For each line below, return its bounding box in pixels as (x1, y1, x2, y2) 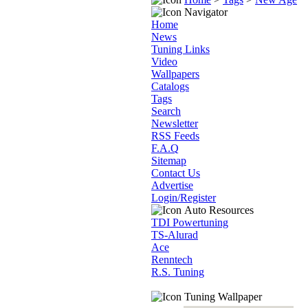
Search (151, 105, 181, 117)
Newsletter (151, 118, 198, 129)
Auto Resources (181, 204, 254, 216)
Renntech (151, 254, 192, 265)
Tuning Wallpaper (181, 291, 262, 302)
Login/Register (151, 192, 216, 203)
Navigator (181, 6, 228, 18)
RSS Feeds (151, 130, 199, 142)
